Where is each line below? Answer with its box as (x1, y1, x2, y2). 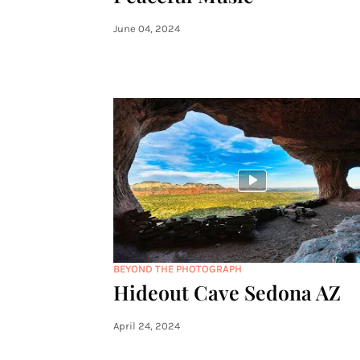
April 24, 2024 (112, 320, 180, 332)
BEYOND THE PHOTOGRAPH (112, 263, 242, 275)
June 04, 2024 (112, 22, 180, 35)
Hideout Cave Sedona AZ (112, 279, 341, 305)
